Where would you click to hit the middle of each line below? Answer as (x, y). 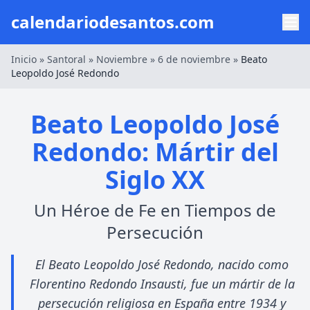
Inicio (24, 59)
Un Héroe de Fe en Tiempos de (155, 210)
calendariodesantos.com (113, 22)
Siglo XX (155, 180)
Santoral (66, 59)
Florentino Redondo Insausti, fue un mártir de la (162, 284)
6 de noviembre (194, 59)
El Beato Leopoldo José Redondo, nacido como (162, 264)
